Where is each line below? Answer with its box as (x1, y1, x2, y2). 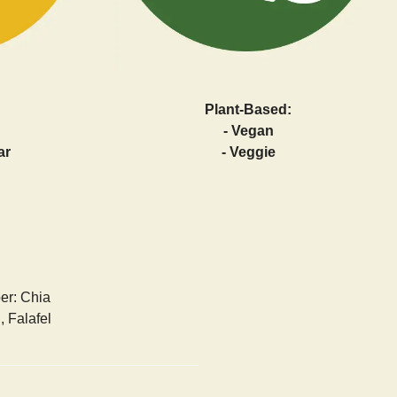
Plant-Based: (205, 101, 292, 117)
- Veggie (221, 144, 276, 160)
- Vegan (222, 122, 274, 138)
